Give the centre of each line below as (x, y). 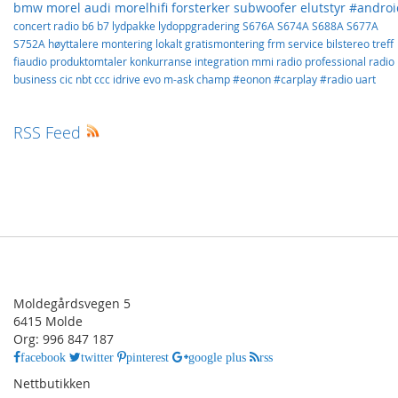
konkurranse (162, 61)
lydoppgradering (200, 26)
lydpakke (135, 26)
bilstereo (349, 44)
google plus (217, 357)
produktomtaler (90, 61)
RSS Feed (49, 132)
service (307, 44)
